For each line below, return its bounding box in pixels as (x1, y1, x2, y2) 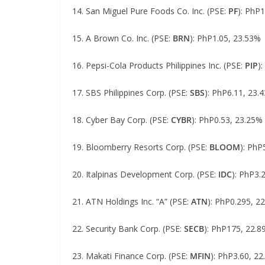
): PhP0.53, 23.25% (192, 114, 263, 125)
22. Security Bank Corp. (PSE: (72, 223, 184, 234)
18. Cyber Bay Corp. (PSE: (72, 114, 171, 125)
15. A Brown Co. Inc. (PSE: (72, 33, 173, 44)
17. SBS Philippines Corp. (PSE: (72, 87, 190, 98)
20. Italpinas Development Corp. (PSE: (72, 169, 218, 180)
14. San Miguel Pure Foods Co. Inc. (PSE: (72, 5, 228, 17)
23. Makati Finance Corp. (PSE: (72, 250, 190, 261)
